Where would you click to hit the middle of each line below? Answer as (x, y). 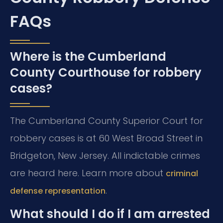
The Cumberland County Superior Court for (107, 120)
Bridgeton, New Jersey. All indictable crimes (105, 155)
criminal (182, 173)
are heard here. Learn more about (88, 173)
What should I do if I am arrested (110, 214)
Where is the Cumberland (88, 56)
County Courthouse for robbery (106, 72)
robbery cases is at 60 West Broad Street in (106, 138)
